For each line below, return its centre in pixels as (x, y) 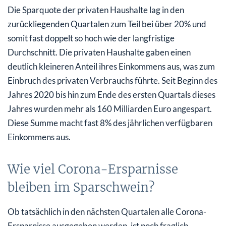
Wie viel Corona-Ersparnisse (93, 169)
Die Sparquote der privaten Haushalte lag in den (96, 10)
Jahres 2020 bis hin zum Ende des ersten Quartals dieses (111, 94)
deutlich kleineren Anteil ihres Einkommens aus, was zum (111, 66)
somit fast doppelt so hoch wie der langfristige (91, 38)
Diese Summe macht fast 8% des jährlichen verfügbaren (110, 123)
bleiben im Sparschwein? (81, 187)
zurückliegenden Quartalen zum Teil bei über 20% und (107, 24)
